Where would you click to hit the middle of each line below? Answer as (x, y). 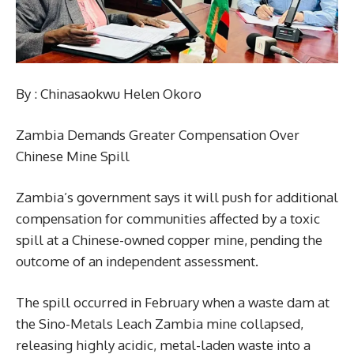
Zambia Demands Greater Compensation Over (158, 134)
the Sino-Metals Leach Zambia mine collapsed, (160, 323)
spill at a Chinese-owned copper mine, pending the (169, 239)
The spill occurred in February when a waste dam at (173, 302)
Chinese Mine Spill (73, 156)
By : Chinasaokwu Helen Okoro (109, 93)
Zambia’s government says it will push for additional (177, 197)
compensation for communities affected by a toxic (168, 218)
